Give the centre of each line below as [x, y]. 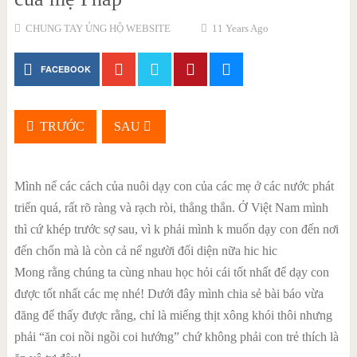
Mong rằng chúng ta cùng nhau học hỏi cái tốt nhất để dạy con [171, 272]
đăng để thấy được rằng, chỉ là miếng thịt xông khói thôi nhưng [173, 315]
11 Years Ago [240, 28]
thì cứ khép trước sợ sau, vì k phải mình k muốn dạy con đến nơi [176, 229]
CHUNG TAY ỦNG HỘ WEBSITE [98, 28]
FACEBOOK [65, 69]
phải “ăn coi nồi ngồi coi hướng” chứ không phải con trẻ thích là [176, 337]
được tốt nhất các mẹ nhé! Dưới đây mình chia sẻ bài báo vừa [169, 294]
